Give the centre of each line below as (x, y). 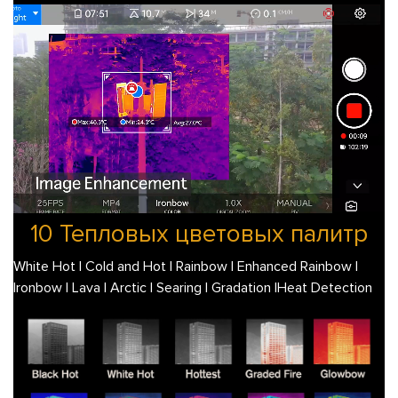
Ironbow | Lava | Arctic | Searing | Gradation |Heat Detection (193, 287)
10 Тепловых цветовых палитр (199, 233)
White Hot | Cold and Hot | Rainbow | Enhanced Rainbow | (186, 266)
